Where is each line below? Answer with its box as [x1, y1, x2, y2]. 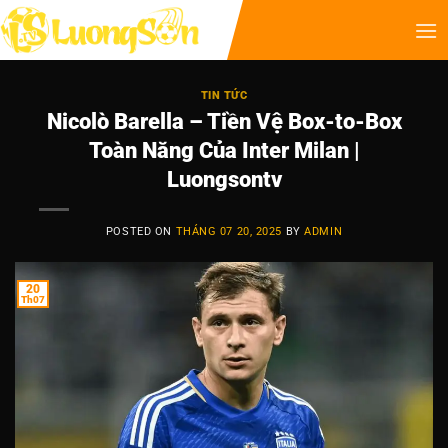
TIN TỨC [200, 89, 248, 102]
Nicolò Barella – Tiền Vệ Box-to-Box [46, 107, 402, 134]
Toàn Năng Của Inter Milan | [88, 136, 360, 163]
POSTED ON [105, 224, 176, 238]
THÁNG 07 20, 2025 [175, 224, 283, 238]
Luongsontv [166, 165, 282, 192]
